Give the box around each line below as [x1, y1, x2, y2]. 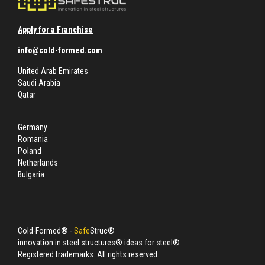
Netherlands [18, 157, 58, 167]
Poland [18, 146, 41, 156]
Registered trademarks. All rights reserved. [18, 249, 159, 259]
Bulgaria [18, 169, 44, 179]
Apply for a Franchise [18, 24, 93, 34]
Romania [18, 134, 48, 144]
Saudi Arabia [18, 77, 60, 88]
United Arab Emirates [18, 66, 88, 76]
